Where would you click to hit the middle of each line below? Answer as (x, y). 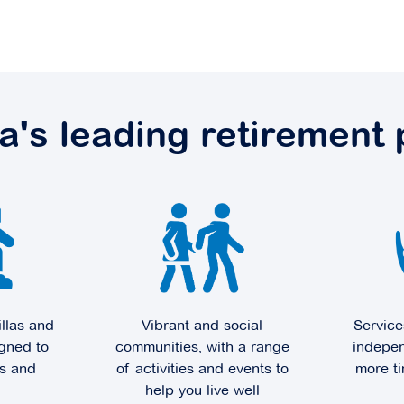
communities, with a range (202, 347)
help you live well (202, 390)
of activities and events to (202, 368)
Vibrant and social (202, 325)
